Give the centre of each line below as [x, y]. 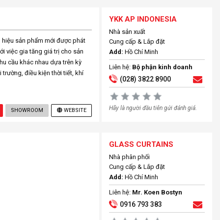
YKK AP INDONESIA [143, 19]
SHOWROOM [27, 110]
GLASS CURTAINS [141, 144]
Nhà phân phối [130, 157]
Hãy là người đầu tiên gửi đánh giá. [153, 108]
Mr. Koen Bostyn [157, 192]
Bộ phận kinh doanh [163, 67]
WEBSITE [75, 110]
